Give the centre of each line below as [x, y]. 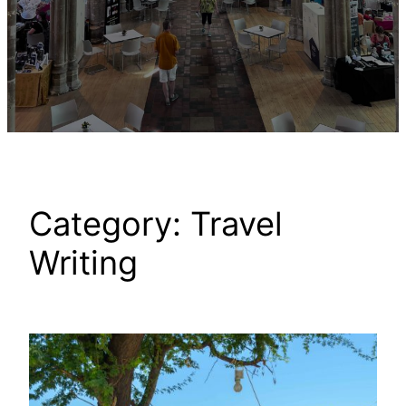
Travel [237, 223]
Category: [110, 223]
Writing [83, 262]
